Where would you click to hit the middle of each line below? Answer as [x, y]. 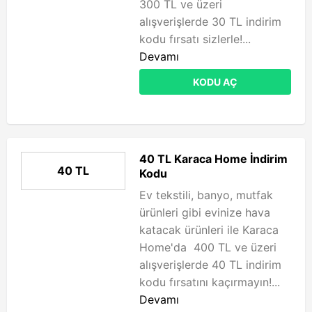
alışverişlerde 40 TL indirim [210, 265]
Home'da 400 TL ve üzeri [208, 247]
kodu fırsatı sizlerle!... [195, 39]
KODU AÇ [215, 82]
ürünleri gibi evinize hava [205, 212]
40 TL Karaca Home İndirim [213, 159]
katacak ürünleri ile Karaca [209, 230]
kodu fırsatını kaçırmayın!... [210, 282]
